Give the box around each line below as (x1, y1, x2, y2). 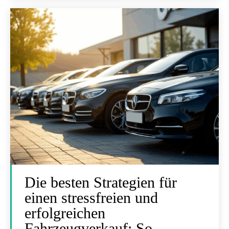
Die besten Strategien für (25, 174, 177, 191)
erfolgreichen (25, 204, 105, 221)
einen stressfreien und (25, 189, 158, 206)
